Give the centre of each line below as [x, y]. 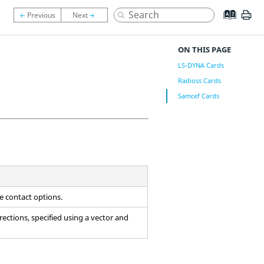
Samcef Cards [198, 96]
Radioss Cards [199, 80]
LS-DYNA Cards [201, 65]
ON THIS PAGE [204, 49]
